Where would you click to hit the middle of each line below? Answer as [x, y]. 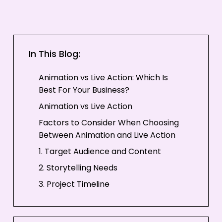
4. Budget [57, 201]
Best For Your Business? [84, 90]
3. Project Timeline [74, 185]
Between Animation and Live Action [107, 136]
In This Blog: [54, 55]
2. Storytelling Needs [78, 168]
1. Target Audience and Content [100, 152]
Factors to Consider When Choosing [109, 123]
